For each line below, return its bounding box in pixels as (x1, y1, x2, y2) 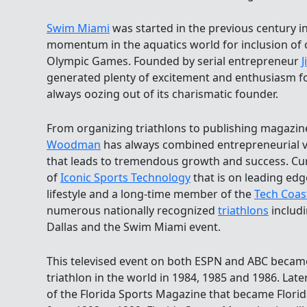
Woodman (47, 137, 101, 153)
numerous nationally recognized (47, 203, 218, 219)
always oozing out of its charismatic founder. (47, 86, 278, 102)
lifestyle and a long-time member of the (47, 186, 254, 202)
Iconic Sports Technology (60, 170, 191, 186)
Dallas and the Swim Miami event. (47, 219, 221, 235)
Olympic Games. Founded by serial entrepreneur (47, 53, 302, 69)
